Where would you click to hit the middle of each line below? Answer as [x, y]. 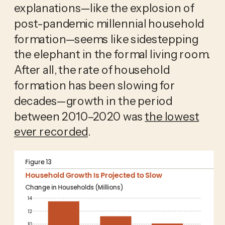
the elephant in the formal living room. [112, 54]
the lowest [172, 116]
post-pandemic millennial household [109, 23]
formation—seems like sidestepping [106, 38]
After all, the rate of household [92, 70]
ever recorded [51, 131]
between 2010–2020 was [79, 116]
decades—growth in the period [93, 100]
